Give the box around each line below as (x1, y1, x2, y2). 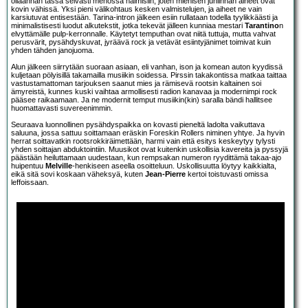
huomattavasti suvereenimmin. (11, 104, 113, 113)
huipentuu (11, 162, 45, 170)
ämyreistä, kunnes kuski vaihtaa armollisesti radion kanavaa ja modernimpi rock (11, 87, 277, 96)
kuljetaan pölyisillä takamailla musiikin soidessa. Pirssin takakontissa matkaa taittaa (11, 71, 287, 80)
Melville (45, 162, 72, 170)
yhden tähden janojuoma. (11, 46, 94, 55)
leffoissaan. (11, 178, 49, 187)
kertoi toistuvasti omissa (186, 170, 268, 179)
